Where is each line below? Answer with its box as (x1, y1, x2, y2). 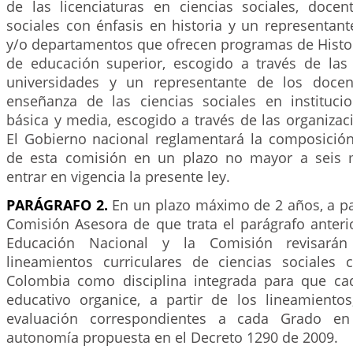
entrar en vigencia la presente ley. (6, 167, 230, 186)
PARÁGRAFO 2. (6, 195, 113, 214)
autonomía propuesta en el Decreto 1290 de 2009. (6, 328, 338, 347)
